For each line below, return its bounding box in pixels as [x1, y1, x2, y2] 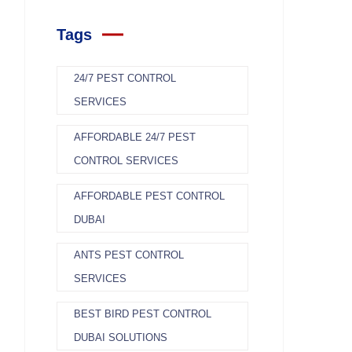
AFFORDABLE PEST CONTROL [74, 190, 225, 202]
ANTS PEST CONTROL [74, 249, 184, 261]
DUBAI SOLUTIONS [74, 332, 167, 343]
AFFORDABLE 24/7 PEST [74, 131, 196, 143]
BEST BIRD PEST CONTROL [74, 308, 211, 320]
